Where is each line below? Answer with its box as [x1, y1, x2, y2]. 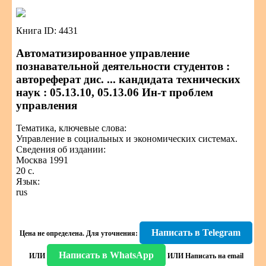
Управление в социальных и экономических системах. [16, 134, 237, 144]
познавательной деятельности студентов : [16, 60, 230, 72]
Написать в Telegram [151, 227, 240, 237]
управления [16, 99, 77, 112]
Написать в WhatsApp [58, 250, 154, 260]
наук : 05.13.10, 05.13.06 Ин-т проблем [16, 86, 213, 99]
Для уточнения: [84, 229, 138, 237]
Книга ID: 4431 [16, 26, 78, 36]
